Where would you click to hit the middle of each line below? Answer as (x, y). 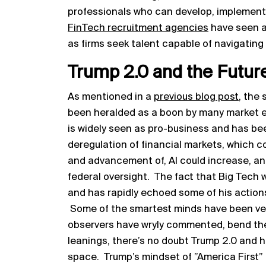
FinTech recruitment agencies (138, 28)
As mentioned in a (111, 97)
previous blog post (196, 97)
